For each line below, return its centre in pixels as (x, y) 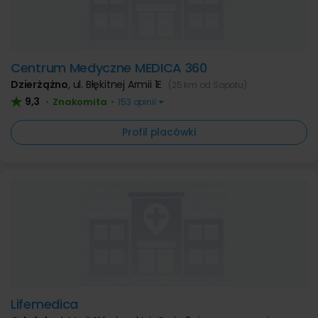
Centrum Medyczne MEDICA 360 (109, 68)
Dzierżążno (39, 84)
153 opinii (137, 102)
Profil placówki (159, 132)
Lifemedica (44, 304)
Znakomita (80, 102)
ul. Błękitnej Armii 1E (119, 84)
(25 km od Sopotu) (208, 85)
